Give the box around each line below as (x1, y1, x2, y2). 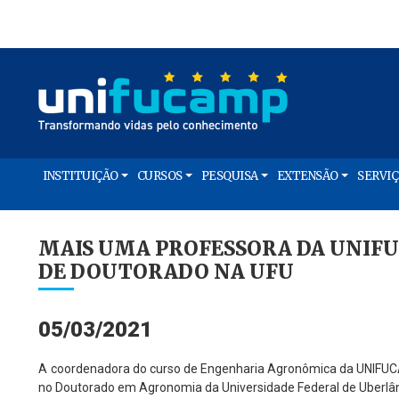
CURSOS (136, 168, 183, 183)
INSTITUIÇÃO (43, 168, 118, 183)
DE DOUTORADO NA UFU (38, 259, 295, 284)
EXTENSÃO (276, 168, 338, 183)
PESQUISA (200, 168, 258, 183)
